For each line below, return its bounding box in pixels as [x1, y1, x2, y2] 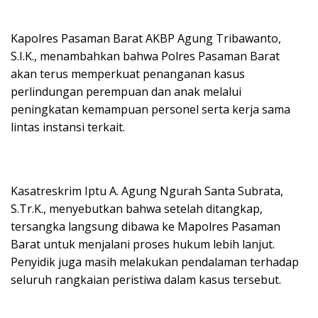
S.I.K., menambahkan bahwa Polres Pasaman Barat [11, 48, 280, 65]
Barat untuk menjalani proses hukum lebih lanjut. [11, 236, 275, 253]
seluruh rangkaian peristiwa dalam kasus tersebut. [11, 272, 281, 288]
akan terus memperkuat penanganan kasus [11, 66, 245, 82]
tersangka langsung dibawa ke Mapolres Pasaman [11, 219, 280, 235]
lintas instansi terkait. [11, 119, 125, 136]
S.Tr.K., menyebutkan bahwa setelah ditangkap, [11, 201, 263, 217]
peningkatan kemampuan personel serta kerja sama [11, 102, 290, 118]
